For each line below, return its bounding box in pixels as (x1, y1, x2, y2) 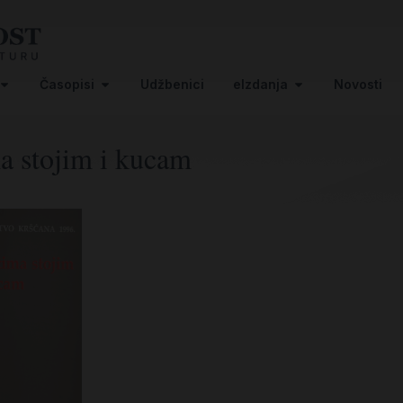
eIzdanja (233, 76, 288, 92)
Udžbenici (140, 76, 204, 92)
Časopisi (40, 76, 94, 92)
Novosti (334, 76, 382, 92)
